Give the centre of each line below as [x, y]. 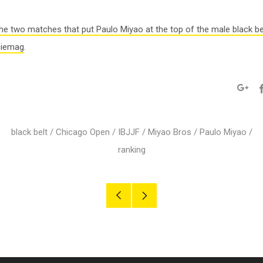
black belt [29, 132]
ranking [131, 150]
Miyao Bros [169, 132]
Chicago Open [82, 132]
